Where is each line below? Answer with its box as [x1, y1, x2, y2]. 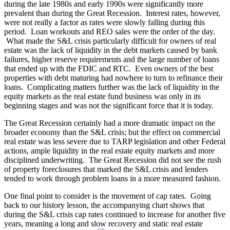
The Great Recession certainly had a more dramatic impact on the [4, 118, 215, 127]
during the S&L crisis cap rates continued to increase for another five [4, 209, 225, 219]
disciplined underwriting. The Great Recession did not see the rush [4, 155, 221, 164]
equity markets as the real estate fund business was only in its [4, 91, 201, 101]
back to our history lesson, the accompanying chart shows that [4, 200, 204, 209]
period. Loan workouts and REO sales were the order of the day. [4, 27, 215, 36]
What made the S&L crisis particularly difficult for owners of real [4, 36, 216, 45]
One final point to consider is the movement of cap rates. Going [4, 191, 211, 200]
